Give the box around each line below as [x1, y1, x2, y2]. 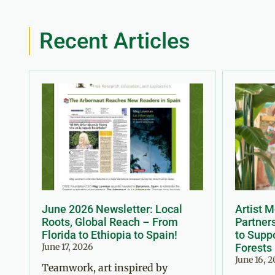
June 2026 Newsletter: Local [42, 202, 182, 215]
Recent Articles [39, 28, 190, 55]
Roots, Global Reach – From [42, 215, 178, 228]
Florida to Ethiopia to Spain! [42, 228, 177, 241]
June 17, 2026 [42, 241, 93, 252]
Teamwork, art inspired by [42, 261, 168, 274]
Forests [235, 241, 272, 254]
